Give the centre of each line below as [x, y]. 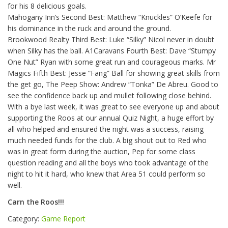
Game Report [63, 219]
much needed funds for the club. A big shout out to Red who [107, 140]
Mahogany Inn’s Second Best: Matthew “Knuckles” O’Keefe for [110, 17]
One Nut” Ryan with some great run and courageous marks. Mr [112, 62]
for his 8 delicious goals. [47, 6]
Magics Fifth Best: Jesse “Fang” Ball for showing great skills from [114, 73]
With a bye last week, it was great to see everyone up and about [113, 107]
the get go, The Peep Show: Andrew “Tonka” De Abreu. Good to [113, 84]
